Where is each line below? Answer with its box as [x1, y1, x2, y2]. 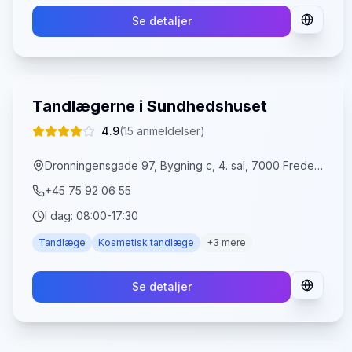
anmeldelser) [134, 124, 205, 137]
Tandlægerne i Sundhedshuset [32, 97, 267, 115]
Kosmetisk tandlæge [98, 236, 194, 248]
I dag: [45, 209, 76, 222]
